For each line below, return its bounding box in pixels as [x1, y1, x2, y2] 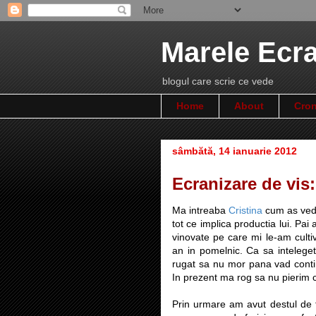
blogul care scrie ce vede [162, 75, 274, 87]
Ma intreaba [172, 204, 229, 216]
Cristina [229, 204, 262, 216]
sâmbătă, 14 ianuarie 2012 [172, 145, 297, 157]
